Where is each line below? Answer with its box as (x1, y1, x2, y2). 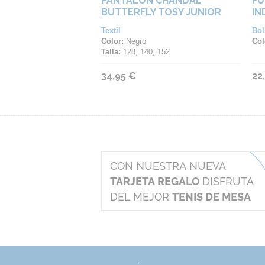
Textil (101, 26, 121, 35)
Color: (101, 37, 124, 46)
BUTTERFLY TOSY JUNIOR (101, 7, 221, 18)
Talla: (101, 47, 121, 56)
